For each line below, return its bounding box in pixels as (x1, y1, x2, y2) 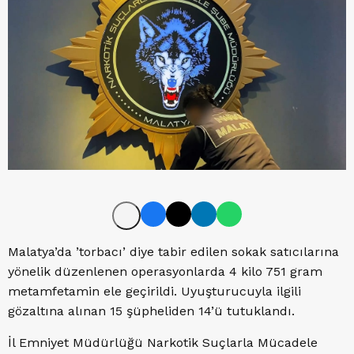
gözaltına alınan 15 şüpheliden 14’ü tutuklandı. (8, 303, 295, 319)
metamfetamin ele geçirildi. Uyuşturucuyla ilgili (8, 284, 301, 299)
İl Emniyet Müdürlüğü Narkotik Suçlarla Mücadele (8, 335, 318, 351)
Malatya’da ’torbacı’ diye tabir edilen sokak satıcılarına (8, 244, 339, 260)
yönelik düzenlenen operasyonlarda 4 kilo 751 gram (8, 264, 322, 280)
